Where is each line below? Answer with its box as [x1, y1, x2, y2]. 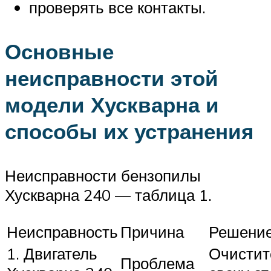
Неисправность [7, 221, 118, 241]
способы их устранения [5, 118, 253, 145]
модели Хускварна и [5, 91, 219, 119]
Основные [5, 38, 114, 65]
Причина [120, 221, 184, 241]
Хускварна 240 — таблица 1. [5, 185, 212, 205]
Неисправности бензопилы [5, 166, 201, 186]
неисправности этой [5, 65, 218, 92]
